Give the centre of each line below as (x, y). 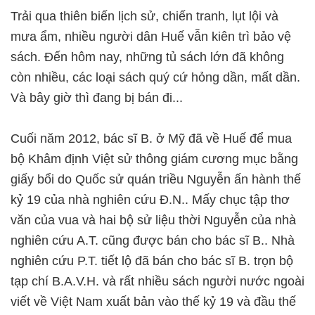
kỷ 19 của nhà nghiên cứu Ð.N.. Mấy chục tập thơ (150, 200)
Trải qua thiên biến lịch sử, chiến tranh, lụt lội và (144, 16)
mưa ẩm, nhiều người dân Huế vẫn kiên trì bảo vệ (151, 37)
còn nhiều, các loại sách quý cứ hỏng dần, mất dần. (155, 77)
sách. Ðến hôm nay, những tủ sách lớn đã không (147, 57)
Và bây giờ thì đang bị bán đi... (97, 98)
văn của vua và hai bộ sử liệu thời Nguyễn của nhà (153, 220)
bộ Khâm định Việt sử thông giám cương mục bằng (154, 159)
